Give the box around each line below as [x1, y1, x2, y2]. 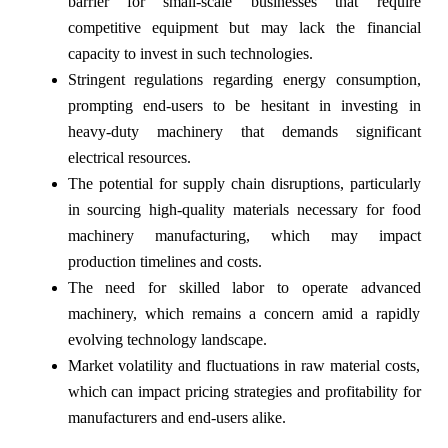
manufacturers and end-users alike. [67, 409, 286, 427]
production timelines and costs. [67, 253, 262, 271]
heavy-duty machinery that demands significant [67, 123, 421, 141]
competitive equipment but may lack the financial [67, 19, 421, 37]
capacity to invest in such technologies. [67, 45, 313, 63]
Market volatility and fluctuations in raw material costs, [67, 357, 421, 375]
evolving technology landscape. [67, 331, 267, 349]
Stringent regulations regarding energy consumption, [67, 71, 421, 89]
